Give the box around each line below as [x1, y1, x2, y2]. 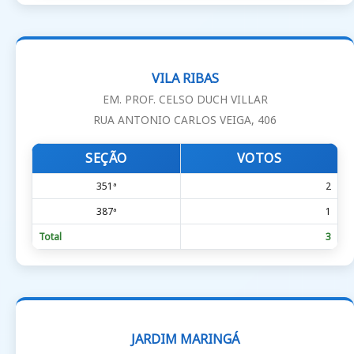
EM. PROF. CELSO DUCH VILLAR [102, 92, 268, 107]
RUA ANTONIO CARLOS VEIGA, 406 [93, 112, 277, 128]
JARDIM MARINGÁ [130, 330, 239, 348]
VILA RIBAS [151, 70, 219, 88]
